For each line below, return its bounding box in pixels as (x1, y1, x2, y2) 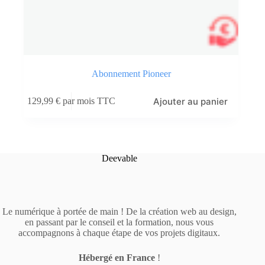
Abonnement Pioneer (91, 68, 171, 79)
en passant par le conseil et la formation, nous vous (25, 216, 214, 227)
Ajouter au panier (153, 95, 228, 107)
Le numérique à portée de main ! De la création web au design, (2, 206, 237, 216)
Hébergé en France (78, 252, 155, 263)
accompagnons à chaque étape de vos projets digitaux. (18, 227, 221, 238)
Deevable (101, 153, 137, 163)
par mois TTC (63, 96, 116, 106)
